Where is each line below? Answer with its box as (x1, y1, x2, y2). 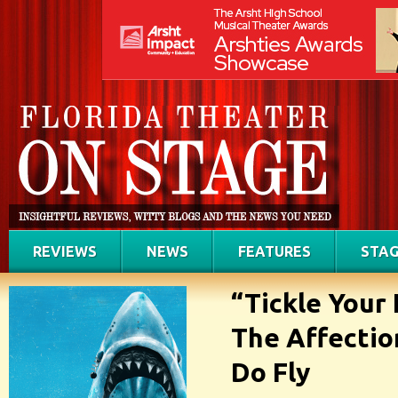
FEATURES (238, 243, 311, 259)
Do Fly (231, 357, 310, 387)
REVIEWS (33, 243, 97, 259)
